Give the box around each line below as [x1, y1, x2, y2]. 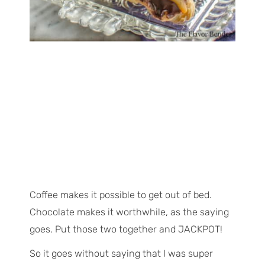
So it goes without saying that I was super [29, 248, 213, 260]
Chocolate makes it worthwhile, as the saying [29, 206, 229, 218]
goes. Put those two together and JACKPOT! [29, 224, 222, 235]
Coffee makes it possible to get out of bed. [29, 189, 212, 201]
